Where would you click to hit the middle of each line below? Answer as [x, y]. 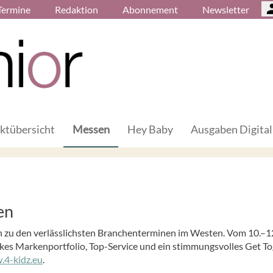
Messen [91, 129]
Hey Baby [150, 129]
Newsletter [226, 9]
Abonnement [150, 9]
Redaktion [76, 9]
